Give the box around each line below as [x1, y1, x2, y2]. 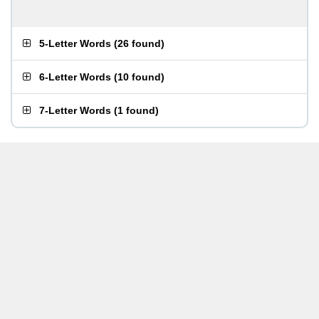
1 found [117, 105, 155, 116]
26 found [117, 38, 161, 49]
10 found [117, 71, 161, 83]
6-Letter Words [39, 71, 111, 83]
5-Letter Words [39, 38, 111, 49]
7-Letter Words [39, 105, 111, 116]
